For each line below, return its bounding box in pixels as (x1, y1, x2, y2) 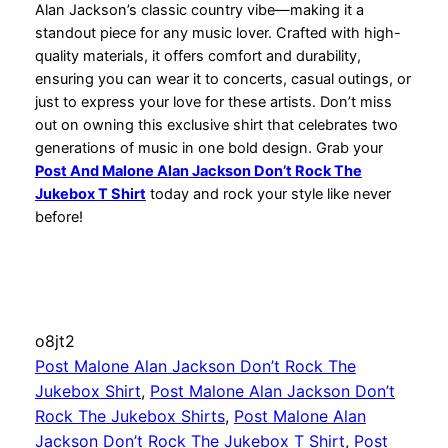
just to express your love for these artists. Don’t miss (34, 93, 392, 112)
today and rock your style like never (145, 185, 391, 204)
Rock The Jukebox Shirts (34, 406, 225, 427)
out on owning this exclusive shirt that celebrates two (34, 116, 398, 135)
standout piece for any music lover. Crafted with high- (34, 24, 401, 43)
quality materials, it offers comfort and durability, (34, 47, 361, 66)
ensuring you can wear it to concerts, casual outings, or (34, 70, 411, 89)
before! (34, 208, 83, 227)
